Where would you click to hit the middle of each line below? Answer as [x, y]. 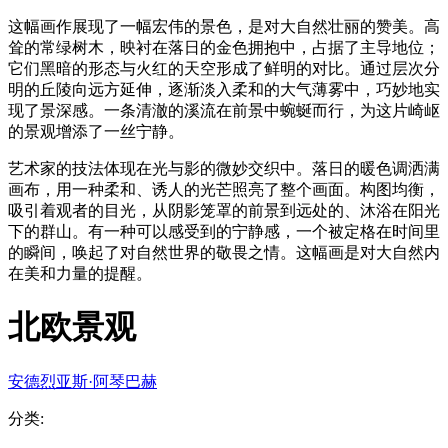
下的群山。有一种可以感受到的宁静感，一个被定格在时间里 [224, 231]
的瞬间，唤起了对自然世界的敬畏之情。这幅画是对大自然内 [224, 252]
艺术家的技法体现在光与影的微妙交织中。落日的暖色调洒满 [224, 168]
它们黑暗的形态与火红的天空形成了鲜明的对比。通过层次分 [224, 68]
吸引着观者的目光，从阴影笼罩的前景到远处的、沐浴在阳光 [224, 210]
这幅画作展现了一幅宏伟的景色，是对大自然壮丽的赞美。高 [224, 26]
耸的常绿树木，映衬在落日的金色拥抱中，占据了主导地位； [224, 47]
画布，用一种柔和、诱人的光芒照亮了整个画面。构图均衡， [224, 189]
